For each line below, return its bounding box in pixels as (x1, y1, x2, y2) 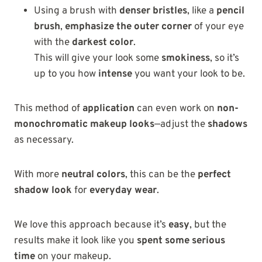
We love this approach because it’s (14, 218, 168, 232)
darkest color (72, 36, 133, 49)
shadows (208, 118, 247, 131)
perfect (198, 168, 231, 181)
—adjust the (154, 118, 208, 131)
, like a (187, 4, 216, 18)
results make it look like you (14, 234, 137, 247)
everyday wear (89, 184, 157, 197)
